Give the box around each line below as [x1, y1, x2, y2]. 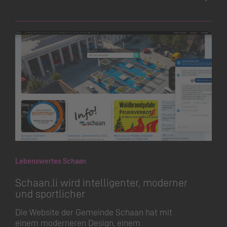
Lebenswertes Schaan [15, 156, 86, 166]
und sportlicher [15, 186, 85, 201]
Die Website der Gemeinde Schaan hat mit [15, 206, 172, 218]
